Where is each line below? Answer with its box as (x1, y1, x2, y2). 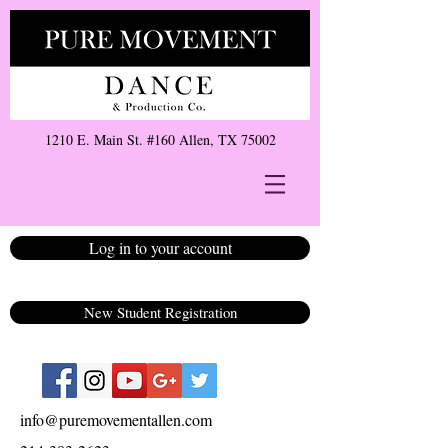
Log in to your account (88, 237, 232, 258)
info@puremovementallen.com (20, 409, 212, 430)
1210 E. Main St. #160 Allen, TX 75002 (44, 130, 276, 149)
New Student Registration (83, 302, 237, 322)
